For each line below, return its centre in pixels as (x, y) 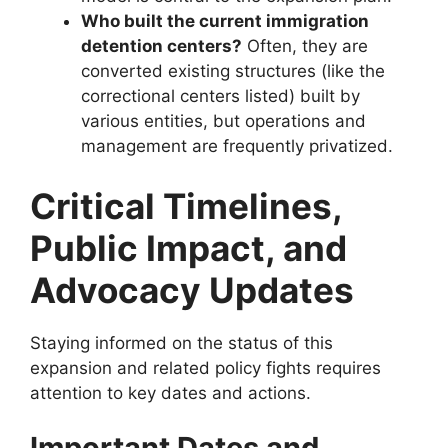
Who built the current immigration (225, 21)
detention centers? (161, 46)
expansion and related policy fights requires (205, 367)
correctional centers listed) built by (220, 96)
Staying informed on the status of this (181, 342)
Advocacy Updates (192, 289)
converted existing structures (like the (233, 71)
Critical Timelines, (186, 205)
